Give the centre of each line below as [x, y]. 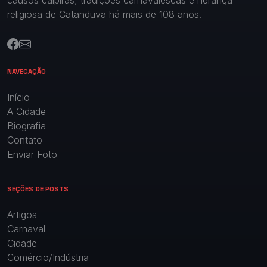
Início [18, 97]
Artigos [22, 214]
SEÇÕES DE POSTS [38, 189]
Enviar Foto [32, 154]
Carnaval [26, 229]
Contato [25, 140]
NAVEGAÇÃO [27, 71]
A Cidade [27, 111]
